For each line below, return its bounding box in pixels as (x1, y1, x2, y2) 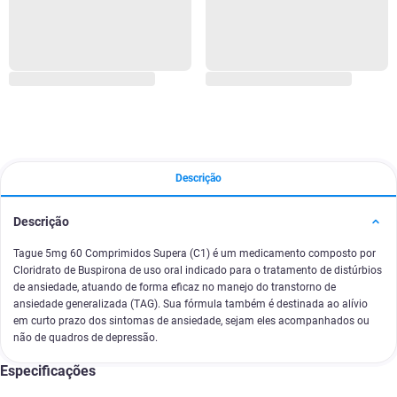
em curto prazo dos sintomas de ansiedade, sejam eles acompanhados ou (13, 315, 370, 327)
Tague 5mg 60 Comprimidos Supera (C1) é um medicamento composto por (13, 247, 376, 260)
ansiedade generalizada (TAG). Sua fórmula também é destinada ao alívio (13, 298, 368, 310)
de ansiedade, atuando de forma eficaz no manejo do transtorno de (13, 281, 336, 293)
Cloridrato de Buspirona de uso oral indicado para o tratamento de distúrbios (13, 264, 382, 276)
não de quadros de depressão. (13, 331, 158, 344)
